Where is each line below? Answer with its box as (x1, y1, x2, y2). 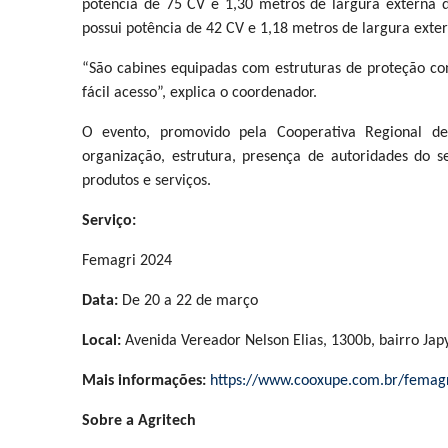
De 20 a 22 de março (118, 293, 258, 309)
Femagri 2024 (82, 253, 172, 269)
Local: (82, 333, 121, 349)
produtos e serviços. (82, 173, 211, 189)
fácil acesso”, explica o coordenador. (82, 85, 317, 101)
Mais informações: (82, 373, 210, 389)
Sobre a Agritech (82, 413, 196, 429)
